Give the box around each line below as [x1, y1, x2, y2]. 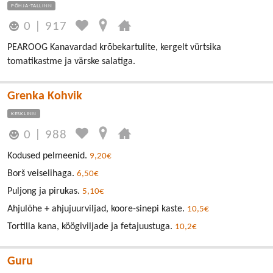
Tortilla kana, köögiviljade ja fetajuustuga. [7, 221, 175, 232]
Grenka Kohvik [7, 90, 82, 103]
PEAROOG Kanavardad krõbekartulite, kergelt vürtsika [7, 43, 221, 53]
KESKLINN [11, 111, 37, 117]
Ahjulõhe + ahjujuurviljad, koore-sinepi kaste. [7, 204, 187, 214]
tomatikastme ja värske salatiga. [7, 57, 135, 67]
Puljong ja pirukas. [7, 186, 82, 196]
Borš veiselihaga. [7, 168, 77, 179]
